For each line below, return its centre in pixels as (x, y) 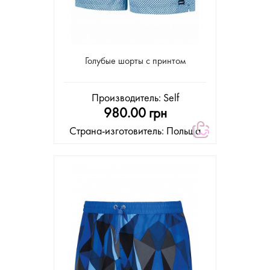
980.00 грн (135, 114)
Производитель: (127, 99)
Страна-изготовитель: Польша (135, 132)
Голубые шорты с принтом (135, 62)
